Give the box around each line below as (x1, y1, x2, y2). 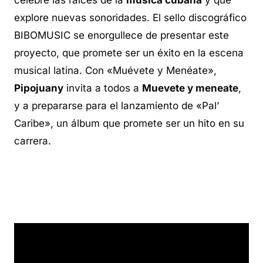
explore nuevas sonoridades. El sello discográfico (14, 11, 247, 23)
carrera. (14, 134, 51, 147)
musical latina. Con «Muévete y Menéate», (14, 64, 217, 76)
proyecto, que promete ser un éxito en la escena (14, 46, 244, 59)
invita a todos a (63, 82, 142, 94)
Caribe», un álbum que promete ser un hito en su (14, 117, 244, 129)
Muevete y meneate (142, 82, 238, 94)
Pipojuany (14, 82, 63, 94)
